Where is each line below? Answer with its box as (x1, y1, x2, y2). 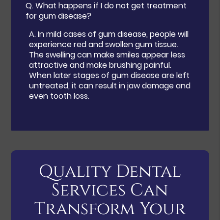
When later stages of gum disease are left (29, 69, 190, 81)
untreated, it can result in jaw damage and (29, 80, 191, 91)
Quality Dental (38, 160, 181, 183)
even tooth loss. (29, 90, 90, 102)
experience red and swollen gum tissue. (29, 38, 179, 50)
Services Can (52, 178, 168, 202)
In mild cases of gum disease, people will (38, 28, 189, 40)
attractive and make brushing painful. (29, 59, 172, 71)
